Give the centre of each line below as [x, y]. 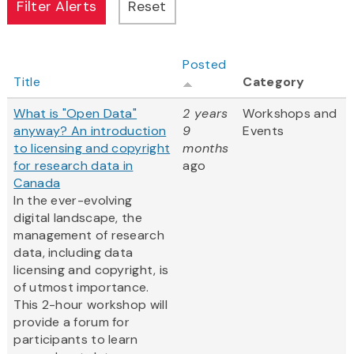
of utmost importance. [81, 288]
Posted [205, 65]
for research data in [73, 166]
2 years [205, 114]
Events [264, 131]
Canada [37, 183]
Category [274, 82]
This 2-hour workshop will [90, 305]
